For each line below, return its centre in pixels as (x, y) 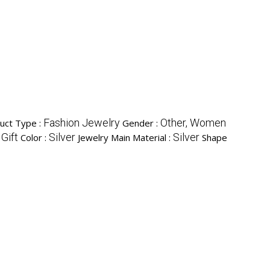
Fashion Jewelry (82, 123)
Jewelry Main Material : (125, 138)
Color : (35, 138)
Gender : (141, 123)
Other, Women (193, 123)
